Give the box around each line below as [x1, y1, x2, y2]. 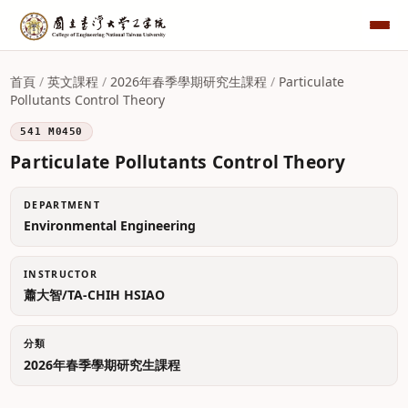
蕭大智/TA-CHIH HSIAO [24, 286, 166, 303]
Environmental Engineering [24, 217, 197, 234]
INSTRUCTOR [24, 268, 97, 280]
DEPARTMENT [24, 199, 100, 211]
